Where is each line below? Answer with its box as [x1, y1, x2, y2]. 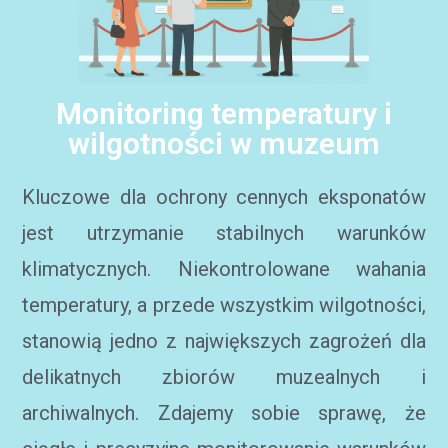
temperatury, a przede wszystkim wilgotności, [22, 293, 426, 317]
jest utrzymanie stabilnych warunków [22, 221, 426, 245]
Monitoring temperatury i [56, 96, 392, 131]
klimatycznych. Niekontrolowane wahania [22, 257, 426, 281]
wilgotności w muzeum [68, 126, 380, 161]
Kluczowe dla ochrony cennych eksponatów [22, 185, 426, 209]
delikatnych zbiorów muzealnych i [22, 365, 426, 389]
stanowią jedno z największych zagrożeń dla [22, 329, 426, 353]
